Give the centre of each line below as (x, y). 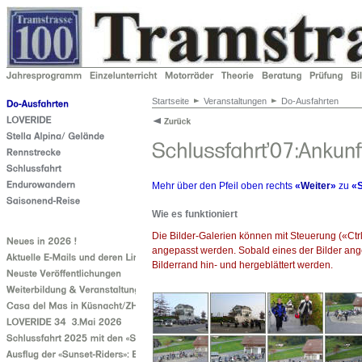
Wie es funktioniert (195, 214)
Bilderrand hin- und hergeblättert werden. (242, 265)
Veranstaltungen (235, 101)
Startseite (170, 101)
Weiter (316, 185)
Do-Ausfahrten (310, 101)
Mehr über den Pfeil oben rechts (223, 185)
